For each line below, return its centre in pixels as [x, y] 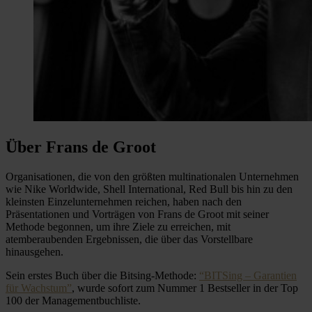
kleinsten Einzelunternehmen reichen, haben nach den [124, 201]
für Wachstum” [39, 288]
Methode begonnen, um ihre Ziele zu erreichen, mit [118, 226]
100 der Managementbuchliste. [73, 300]
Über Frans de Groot [81, 147]
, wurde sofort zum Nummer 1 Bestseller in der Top [185, 288]
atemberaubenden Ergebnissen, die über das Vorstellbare [129, 239]
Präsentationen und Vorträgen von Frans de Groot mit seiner [137, 214]
